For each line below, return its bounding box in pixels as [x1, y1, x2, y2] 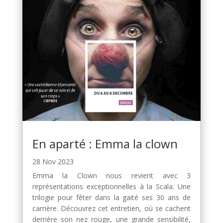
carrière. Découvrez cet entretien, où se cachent [32, 204, 191, 214]
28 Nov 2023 [32, 157, 74, 167]
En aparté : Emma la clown [32, 135, 178, 152]
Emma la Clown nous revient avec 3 [32, 171, 191, 181]
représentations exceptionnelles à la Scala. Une [32, 182, 191, 192]
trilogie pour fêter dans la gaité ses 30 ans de [32, 193, 191, 203]
